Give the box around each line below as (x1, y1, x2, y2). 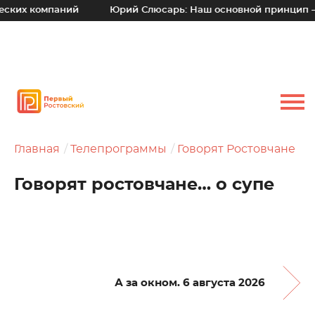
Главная (14, 143, 60, 155)
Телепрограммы (70, 143, 167, 155)
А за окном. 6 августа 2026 (115, 278, 265, 288)
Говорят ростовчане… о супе (14, 176, 274, 193)
